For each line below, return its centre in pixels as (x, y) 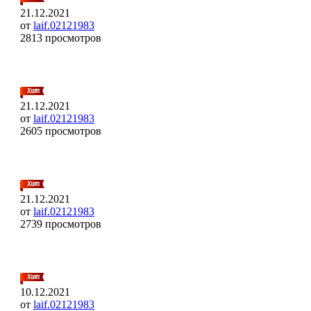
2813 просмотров (61, 37)
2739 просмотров (61, 224)
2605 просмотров (61, 131)
